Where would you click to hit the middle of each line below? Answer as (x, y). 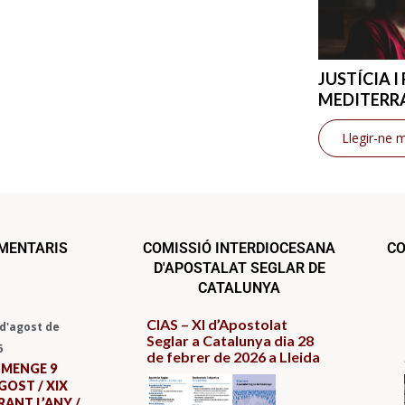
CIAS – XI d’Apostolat (217, 325)
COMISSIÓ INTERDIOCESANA (239, 249)
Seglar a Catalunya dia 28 (230, 341)
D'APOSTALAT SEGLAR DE (239, 268)
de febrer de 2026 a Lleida (233, 357)
